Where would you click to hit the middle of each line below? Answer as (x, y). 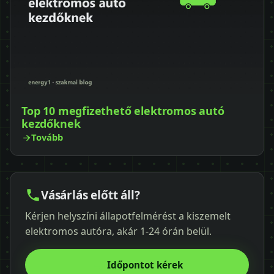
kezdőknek (51, 124)
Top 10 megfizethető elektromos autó (123, 111)
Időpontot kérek (145, 265)
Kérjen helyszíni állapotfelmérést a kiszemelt (128, 216)
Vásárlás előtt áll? (91, 195)
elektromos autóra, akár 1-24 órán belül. (118, 231)
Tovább (47, 137)
